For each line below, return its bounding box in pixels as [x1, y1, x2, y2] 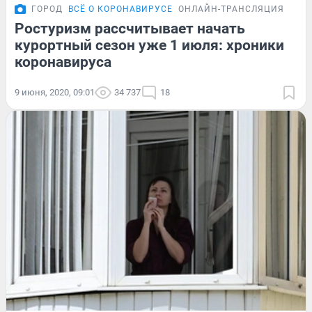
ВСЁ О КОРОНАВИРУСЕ [68, 3, 173, 14]
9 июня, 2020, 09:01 [15, 86, 95, 97]
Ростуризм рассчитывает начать [15, 19, 245, 37]
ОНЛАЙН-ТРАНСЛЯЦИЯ [178, 3, 284, 14]
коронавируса [15, 53, 111, 70]
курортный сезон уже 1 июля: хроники [15, 36, 284, 54]
